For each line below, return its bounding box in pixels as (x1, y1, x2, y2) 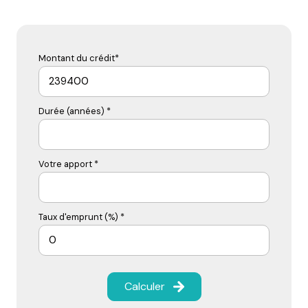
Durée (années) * (38, 104, 111, 117)
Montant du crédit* (38, 52, 119, 64)
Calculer (124, 278, 165, 294)
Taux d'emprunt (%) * (38, 210, 124, 223)
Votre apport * (38, 157, 98, 170)
